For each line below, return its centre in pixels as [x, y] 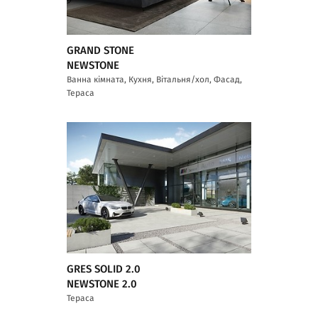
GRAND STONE [100, 50]
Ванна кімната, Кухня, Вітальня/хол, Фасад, [154, 79]
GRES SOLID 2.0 [104, 269]
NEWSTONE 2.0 [102, 284]
